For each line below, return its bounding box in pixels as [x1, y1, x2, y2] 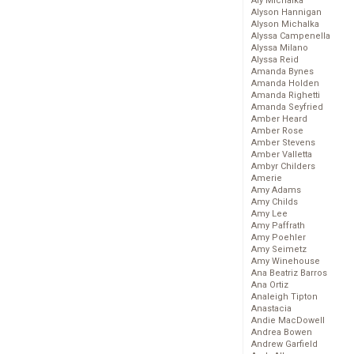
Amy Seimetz [251, 244, 307, 255]
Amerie [251, 173, 282, 184]
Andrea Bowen [251, 327, 312, 338]
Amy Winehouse [251, 256, 320, 267]
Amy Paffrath [251, 220, 305, 232]
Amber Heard [251, 114, 307, 125]
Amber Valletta [251, 149, 312, 160]
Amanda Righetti [251, 90, 320, 101]
